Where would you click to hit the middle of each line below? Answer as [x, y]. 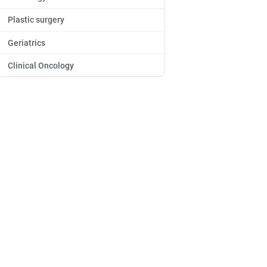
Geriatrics [27, 43]
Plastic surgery [36, 20]
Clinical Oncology [41, 65]
